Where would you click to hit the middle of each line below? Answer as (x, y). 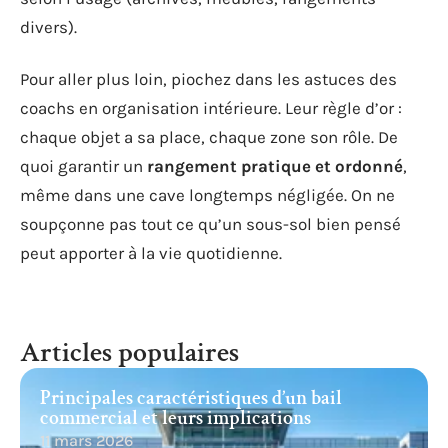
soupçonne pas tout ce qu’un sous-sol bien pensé (210, 223)
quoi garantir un (83, 165)
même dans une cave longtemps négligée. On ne (207, 194)
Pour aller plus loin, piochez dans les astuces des (208, 78)
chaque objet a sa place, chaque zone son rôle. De (209, 136)
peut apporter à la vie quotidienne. (151, 252)
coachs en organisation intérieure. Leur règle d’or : (211, 107)
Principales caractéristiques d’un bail (191, 397)
